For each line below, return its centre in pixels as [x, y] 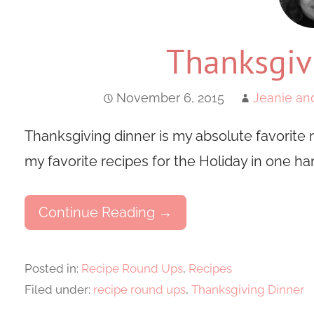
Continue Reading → [105, 213]
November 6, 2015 [170, 98]
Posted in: [53, 269]
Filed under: [59, 290]
